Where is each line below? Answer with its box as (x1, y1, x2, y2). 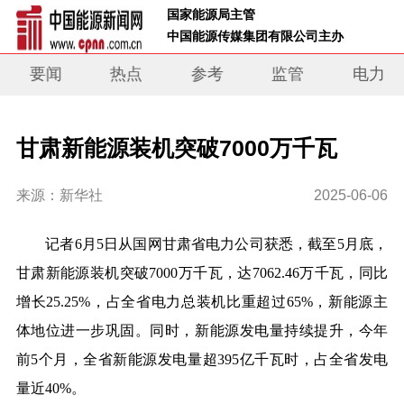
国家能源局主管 (167, 6, 260, 22)
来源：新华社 (15, 188, 103, 204)
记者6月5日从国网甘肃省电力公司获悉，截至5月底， (15, 236, 389, 252)
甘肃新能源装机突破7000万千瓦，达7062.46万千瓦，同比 (15, 265, 389, 281)
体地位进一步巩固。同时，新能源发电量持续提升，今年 (15, 323, 389, 339)
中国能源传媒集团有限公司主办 (167, 28, 363, 43)
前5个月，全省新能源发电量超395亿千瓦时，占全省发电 (15, 352, 389, 368)
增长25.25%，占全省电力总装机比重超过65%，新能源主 (15, 294, 389, 310)
